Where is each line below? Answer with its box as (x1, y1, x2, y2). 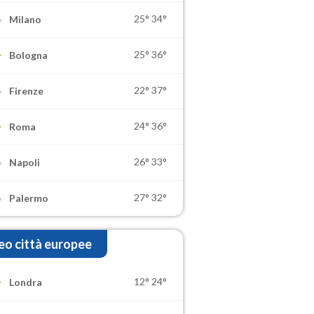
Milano (9, 13, 42, 26)
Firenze (9, 85, 44, 97)
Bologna (9, 49, 48, 62)
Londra (9, 276, 43, 289)
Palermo (9, 192, 49, 205)
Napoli (9, 156, 41, 169)
